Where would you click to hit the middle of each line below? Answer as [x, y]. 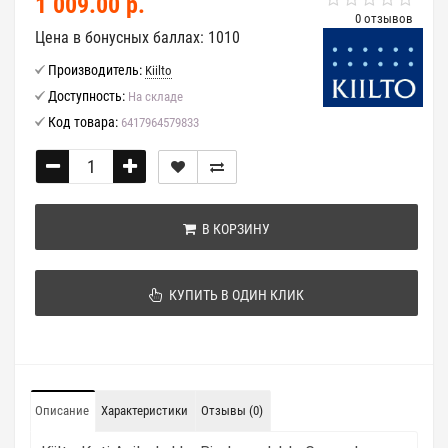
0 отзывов [384, 18]
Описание [62, 410]
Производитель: [95, 70]
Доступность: [86, 96]
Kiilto [158, 70]
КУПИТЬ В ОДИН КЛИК [233, 295]
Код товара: [83, 122]
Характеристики [144, 410]
